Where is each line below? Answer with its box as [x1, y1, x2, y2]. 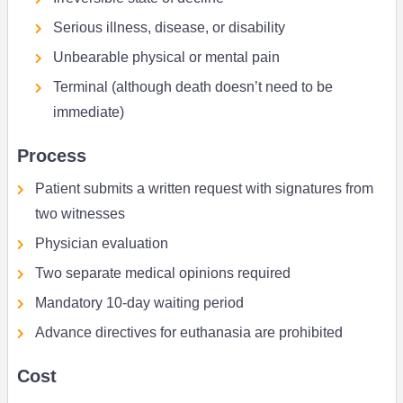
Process [16, 146, 86, 166]
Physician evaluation [34, 236, 168, 252]
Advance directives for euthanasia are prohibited [34, 325, 343, 341]
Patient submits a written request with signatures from [34, 181, 373, 197]
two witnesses [34, 206, 125, 222]
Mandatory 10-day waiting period [34, 295, 244, 311]
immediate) [52, 104, 124, 121]
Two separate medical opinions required [34, 265, 291, 282]
